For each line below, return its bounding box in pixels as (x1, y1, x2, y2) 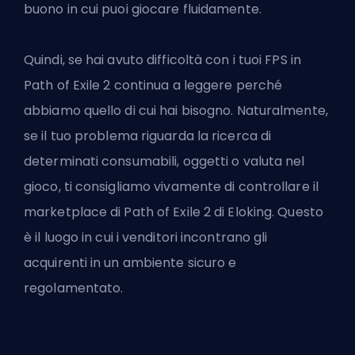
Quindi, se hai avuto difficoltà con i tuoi (24, 50, 265, 69)
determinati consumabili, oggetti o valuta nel (24, 151, 305, 170)
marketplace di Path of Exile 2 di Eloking (24, 202, 273, 221)
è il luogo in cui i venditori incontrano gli (24, 227, 268, 246)
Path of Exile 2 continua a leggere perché (24, 75, 283, 94)
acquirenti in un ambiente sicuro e (24, 253, 237, 272)
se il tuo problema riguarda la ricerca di (24, 126, 272, 145)
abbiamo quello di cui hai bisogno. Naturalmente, (24, 101, 328, 120)
